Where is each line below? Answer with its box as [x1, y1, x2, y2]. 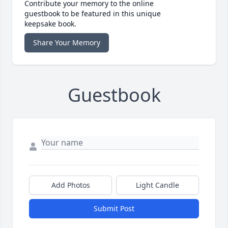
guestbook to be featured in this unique [24, 9, 161, 19]
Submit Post [94, 204, 134, 214]
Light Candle [136, 180, 179, 190]
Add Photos [51, 180, 90, 190]
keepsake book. [24, 19, 76, 29]
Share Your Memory [33, 38, 100, 48]
